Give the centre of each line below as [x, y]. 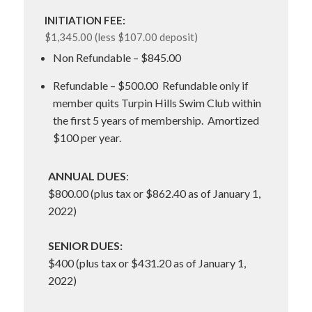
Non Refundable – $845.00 [117, 57]
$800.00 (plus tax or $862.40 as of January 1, [154, 193]
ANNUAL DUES [87, 176]
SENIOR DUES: [85, 245]
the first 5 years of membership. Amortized [156, 120]
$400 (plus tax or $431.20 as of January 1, [147, 263]
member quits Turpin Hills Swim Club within [157, 103]
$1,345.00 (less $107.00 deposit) [121, 37]
